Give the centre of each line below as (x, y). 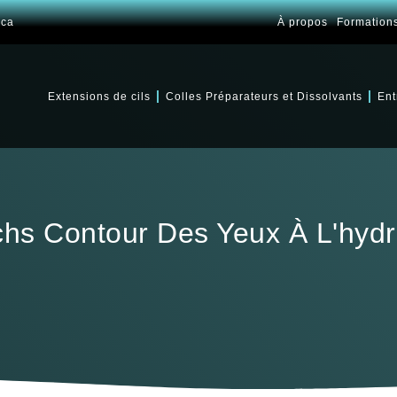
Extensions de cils (99, 96)
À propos (302, 22)
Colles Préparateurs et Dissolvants (264, 96)
